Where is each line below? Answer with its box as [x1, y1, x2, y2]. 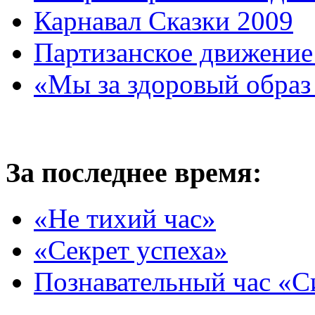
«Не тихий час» [34, 202, 216, 233]
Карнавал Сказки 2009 [34, 6, 293, 37]
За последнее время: [6, 156, 262, 188]
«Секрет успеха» [34, 234, 228, 265]
